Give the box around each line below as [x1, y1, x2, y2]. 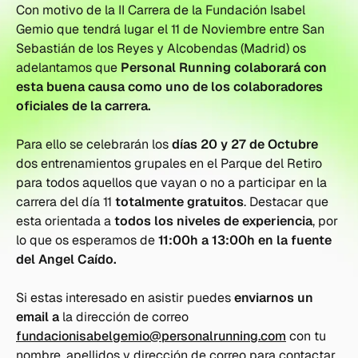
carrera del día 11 [16, 193, 115, 210]
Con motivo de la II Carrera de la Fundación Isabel [16, 2, 305, 18]
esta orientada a [16, 213, 114, 229]
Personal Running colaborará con [121, 59, 327, 76]
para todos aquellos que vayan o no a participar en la [16, 174, 327, 191]
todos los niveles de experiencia [114, 213, 312, 229]
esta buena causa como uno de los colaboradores [16, 78, 323, 95]
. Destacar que [244, 193, 328, 210]
